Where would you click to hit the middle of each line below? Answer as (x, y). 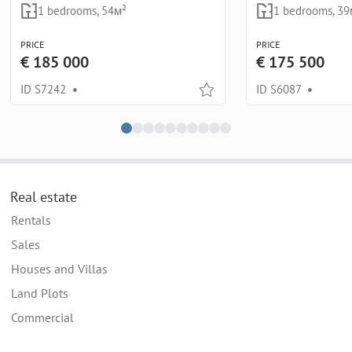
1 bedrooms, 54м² (82, 11)
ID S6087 (280, 90)
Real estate (44, 196)
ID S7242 (45, 90)
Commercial (42, 317)
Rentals (31, 220)
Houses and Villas (59, 268)
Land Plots (40, 293)
